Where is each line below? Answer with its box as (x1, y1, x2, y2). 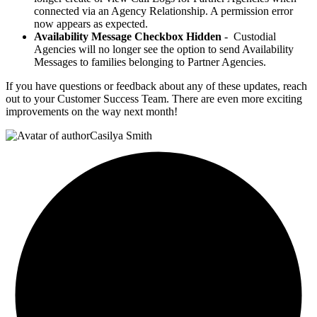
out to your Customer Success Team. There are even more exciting (6, 92, 302, 105)
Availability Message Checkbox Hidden (34, 30, 224, 42)
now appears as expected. (34, 17, 148, 30)
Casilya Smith (90, 129, 152, 142)
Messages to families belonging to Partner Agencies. (34, 55, 266, 68)
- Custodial (224, 30, 276, 42)
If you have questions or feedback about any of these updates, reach (6, 79, 307, 92)
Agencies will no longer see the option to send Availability (34, 42, 294, 55)
